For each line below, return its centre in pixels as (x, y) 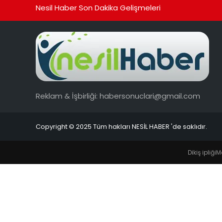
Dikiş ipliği (202, 152)
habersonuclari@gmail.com (150, 96)
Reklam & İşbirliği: (68, 96)
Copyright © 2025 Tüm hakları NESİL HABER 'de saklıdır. (121, 127)
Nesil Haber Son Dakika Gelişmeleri (98, 7)
